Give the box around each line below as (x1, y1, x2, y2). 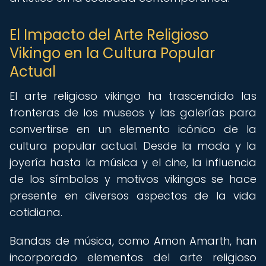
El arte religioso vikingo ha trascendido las (9, 88, 256, 103)
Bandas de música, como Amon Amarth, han (9, 233, 256, 248)
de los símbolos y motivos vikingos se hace (9, 172, 256, 186)
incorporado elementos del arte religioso (9, 250, 256, 265)
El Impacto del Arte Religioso (9, 25, 208, 45)
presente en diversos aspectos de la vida (9, 188, 256, 203)
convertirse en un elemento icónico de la (9, 122, 256, 137)
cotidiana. (9, 205, 62, 220)
